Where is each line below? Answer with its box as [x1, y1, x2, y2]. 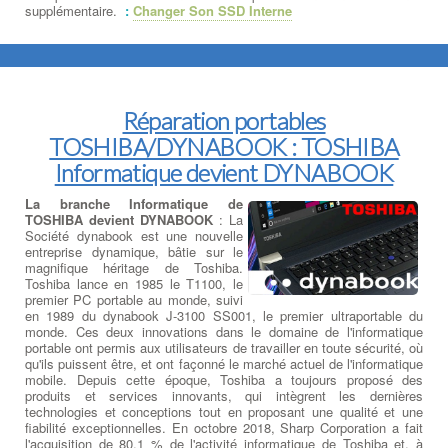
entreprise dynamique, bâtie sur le [25, 241, 243, 261]
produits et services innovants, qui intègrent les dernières [25, 385, 423, 405]
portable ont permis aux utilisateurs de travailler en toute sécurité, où [25, 337, 423, 357]
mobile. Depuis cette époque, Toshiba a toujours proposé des [25, 369, 423, 389]
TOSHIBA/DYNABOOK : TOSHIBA [49, 131, 399, 161]
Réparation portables [122, 105, 326, 135]
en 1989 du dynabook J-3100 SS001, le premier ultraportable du [25, 305, 423, 325]
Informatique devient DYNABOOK [54, 157, 394, 187]
